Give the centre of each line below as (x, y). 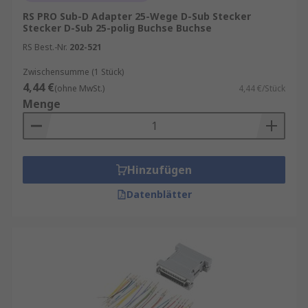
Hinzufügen (159, 170)
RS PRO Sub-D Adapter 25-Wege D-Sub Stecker (137, 16)
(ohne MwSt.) (79, 88)
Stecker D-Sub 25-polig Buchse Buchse (117, 28)
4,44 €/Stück (262, 88)
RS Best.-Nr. (45, 47)
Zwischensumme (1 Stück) (73, 72)
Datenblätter (159, 194)
